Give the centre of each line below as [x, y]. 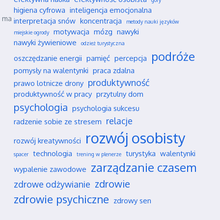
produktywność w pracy [53, 94]
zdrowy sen [132, 201]
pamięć [98, 58]
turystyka [141, 153]
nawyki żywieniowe [45, 42]
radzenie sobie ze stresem [58, 122]
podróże [173, 56]
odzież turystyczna [103, 43]
